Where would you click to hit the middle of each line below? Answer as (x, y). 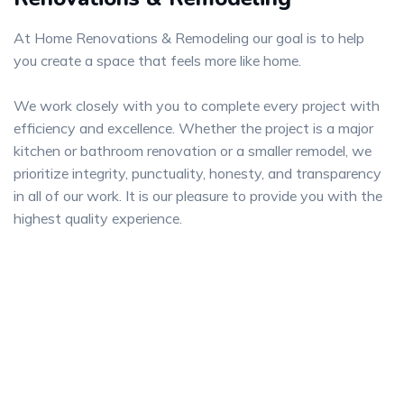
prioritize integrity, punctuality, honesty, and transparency (197, 173)
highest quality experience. (98, 218)
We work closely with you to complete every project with (197, 105)
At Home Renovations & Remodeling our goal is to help (189, 37)
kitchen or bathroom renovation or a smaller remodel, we (193, 150)
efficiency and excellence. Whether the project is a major (193, 128)
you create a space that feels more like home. (157, 60)
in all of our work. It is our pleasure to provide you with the (198, 195)
